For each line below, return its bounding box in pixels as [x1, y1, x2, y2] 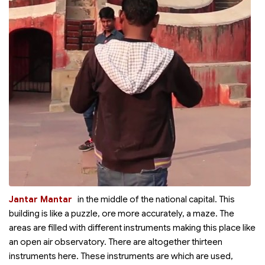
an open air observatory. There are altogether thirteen [9, 237, 222, 247]
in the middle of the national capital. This [77, 194, 235, 205]
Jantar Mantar [9, 194, 72, 205]
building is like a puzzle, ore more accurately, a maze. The [9, 208, 234, 219]
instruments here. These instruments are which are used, [9, 251, 233, 261]
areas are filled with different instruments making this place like [9, 222, 256, 233]
